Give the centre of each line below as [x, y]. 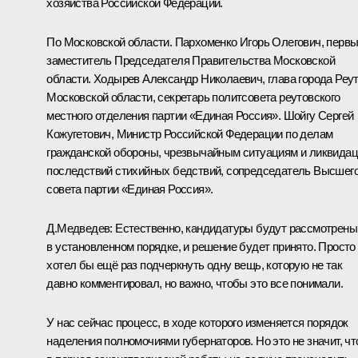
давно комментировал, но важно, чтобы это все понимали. [195, 283]
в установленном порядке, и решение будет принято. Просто [201, 246]
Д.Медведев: [80, 228]
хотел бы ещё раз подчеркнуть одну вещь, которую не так [194, 265]
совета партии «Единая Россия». [130, 189]
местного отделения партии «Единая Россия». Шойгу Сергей [200, 115]
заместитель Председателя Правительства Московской [191, 60]
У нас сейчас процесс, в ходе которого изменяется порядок [197, 322]
